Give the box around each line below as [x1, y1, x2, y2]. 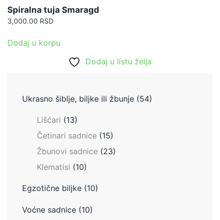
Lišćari [37, 115, 61, 125]
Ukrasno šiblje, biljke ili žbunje [22, 94, 134, 104]
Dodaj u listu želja [85, 56, 152, 67]
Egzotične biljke [22, 183, 82, 193]
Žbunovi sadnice [37, 146, 98, 157]
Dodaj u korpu [7, 38, 60, 48]
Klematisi [37, 162, 70, 172]
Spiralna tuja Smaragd [7, 5, 99, 15]
